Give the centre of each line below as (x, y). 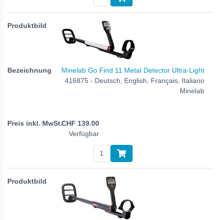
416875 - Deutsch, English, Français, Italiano (135, 80)
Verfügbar (84, 134)
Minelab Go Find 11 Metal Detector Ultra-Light (133, 70)
